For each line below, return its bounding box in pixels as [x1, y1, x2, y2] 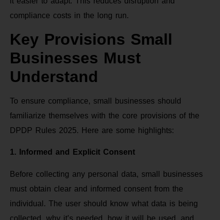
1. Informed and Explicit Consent [10, 148, 135, 157]
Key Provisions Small [10, 30, 172, 48]
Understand [10, 67, 98, 85]
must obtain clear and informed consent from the [10, 184, 183, 193]
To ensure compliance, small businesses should [10, 96, 181, 105]
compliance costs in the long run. [10, 11, 129, 20]
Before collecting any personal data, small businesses [10, 169, 203, 178]
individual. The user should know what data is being [10, 199, 198, 208]
